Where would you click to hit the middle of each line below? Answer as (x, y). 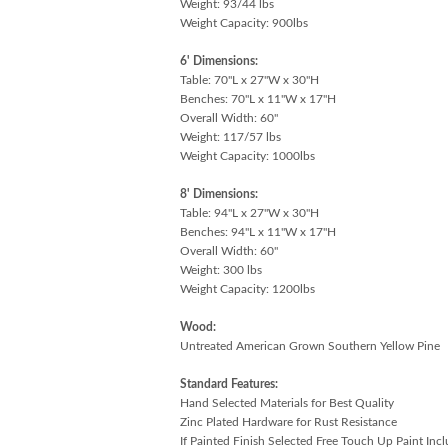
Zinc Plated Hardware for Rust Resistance (288, 421)
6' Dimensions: (218, 60)
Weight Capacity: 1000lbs (247, 155)
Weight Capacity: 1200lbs (247, 288)
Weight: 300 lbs (220, 269)
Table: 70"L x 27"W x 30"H (249, 79)
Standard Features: (228, 383)
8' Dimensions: (218, 193)
